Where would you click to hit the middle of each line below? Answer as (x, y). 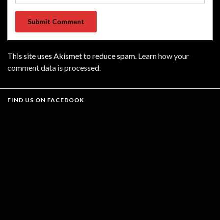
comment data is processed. (54, 67)
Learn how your (164, 55)
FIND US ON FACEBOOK (46, 100)
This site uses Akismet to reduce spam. (73, 55)
